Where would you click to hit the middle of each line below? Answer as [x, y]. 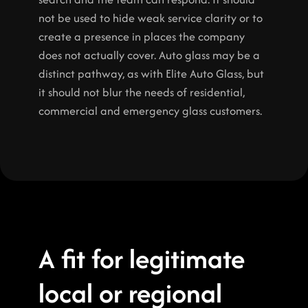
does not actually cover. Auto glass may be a [149, 55]
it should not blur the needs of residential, [142, 92]
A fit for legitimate [142, 258]
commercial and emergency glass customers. [150, 111]
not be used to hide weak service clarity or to [151, 18]
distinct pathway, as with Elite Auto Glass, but [151, 74]
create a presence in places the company [142, 36]
